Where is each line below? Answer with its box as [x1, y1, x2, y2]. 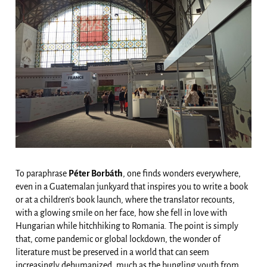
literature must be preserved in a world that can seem [15, 247, 209, 257]
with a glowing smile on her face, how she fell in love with [15, 207, 227, 218]
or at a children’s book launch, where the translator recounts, [15, 194, 235, 204]
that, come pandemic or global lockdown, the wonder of [15, 234, 221, 244]
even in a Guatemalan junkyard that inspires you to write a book [15, 181, 248, 191]
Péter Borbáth [69, 168, 123, 178]
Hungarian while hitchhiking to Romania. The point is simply [15, 221, 238, 231]
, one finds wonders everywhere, [123, 168, 241, 178]
